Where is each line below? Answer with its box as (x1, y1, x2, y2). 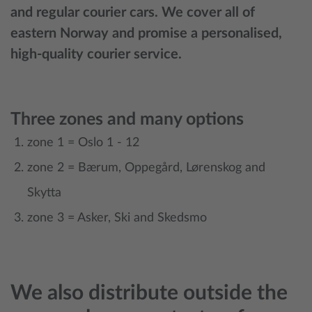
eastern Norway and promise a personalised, (10, 26, 282, 40)
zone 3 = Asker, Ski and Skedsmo (27, 212, 207, 224)
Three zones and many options (10, 111, 244, 128)
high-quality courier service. (10, 47, 182, 61)
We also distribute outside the (10, 283, 288, 304)
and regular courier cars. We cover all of (10, 6, 255, 19)
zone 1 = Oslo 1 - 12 (27, 136, 139, 149)
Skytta (27, 187, 61, 199)
